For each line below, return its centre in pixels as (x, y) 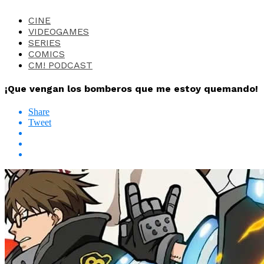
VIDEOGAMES (59, 31)
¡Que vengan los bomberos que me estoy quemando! (131, 89)
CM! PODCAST (60, 65)
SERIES (44, 42)
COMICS (47, 54)
